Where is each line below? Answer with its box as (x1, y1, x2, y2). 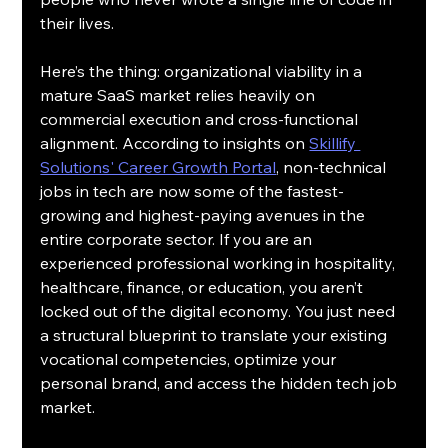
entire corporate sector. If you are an (40, 228, 317, 249)
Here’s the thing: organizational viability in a (40, 60, 367, 81)
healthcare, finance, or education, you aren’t (40, 276, 368, 297)
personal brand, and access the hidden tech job (40, 372, 402, 393)
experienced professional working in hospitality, (40, 252, 400, 273)
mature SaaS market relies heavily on (40, 84, 320, 105)
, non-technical (276, 156, 391, 177)
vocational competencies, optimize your (40, 348, 341, 369)
